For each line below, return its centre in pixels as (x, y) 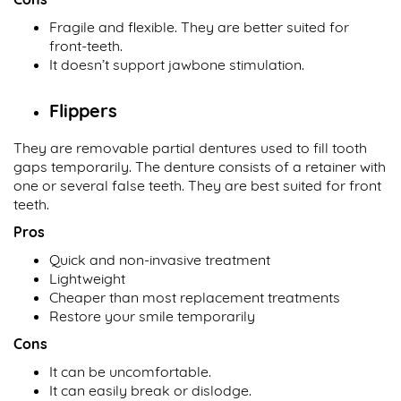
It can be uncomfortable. (130, 372)
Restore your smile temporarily (152, 316)
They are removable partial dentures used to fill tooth (190, 148)
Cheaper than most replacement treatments (195, 298)
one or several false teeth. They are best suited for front (197, 186)
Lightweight (87, 279)
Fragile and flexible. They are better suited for (199, 27)
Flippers (83, 111)
